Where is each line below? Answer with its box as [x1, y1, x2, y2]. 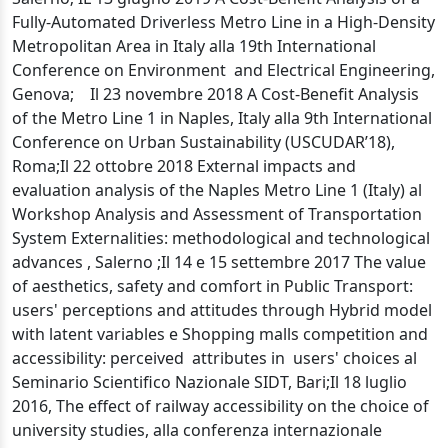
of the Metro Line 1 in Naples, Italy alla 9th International [12, 107, 432, 129]
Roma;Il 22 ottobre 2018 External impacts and [12, 155, 356, 177]
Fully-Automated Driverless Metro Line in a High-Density [12, 11, 435, 33]
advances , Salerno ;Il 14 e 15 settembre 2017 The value [12, 251, 426, 273]
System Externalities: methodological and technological [12, 227, 430, 249]
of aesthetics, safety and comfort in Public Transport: [12, 275, 413, 297]
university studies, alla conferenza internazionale [12, 419, 382, 441]
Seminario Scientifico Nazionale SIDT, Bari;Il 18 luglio [12, 371, 407, 393]
